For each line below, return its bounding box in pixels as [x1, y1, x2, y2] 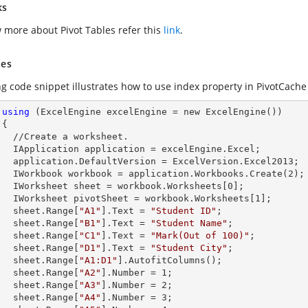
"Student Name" [151, 218, 228, 228]
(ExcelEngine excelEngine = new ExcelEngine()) [30, 107, 283, 117]
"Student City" [151, 243, 228, 253]
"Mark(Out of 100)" [151, 230, 250, 241]
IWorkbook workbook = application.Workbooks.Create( [13, 168, 288, 179]
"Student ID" [151, 206, 217, 216]
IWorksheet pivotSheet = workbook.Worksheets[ [13, 193, 255, 203]
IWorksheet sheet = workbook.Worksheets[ [13, 181, 228, 191]
